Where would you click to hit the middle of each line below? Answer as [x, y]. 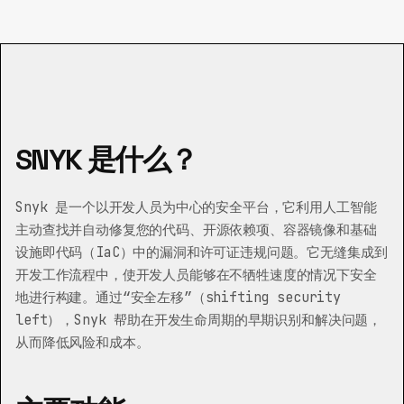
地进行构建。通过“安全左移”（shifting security [178, 297]
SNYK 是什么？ [106, 160]
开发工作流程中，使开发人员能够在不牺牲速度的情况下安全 [196, 275]
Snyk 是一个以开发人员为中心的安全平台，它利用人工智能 [196, 207]
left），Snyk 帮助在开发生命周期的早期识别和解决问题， [199, 320]
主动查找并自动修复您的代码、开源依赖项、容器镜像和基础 [196, 230]
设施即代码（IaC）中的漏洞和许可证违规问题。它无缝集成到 [202, 252]
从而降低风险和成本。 [83, 342]
